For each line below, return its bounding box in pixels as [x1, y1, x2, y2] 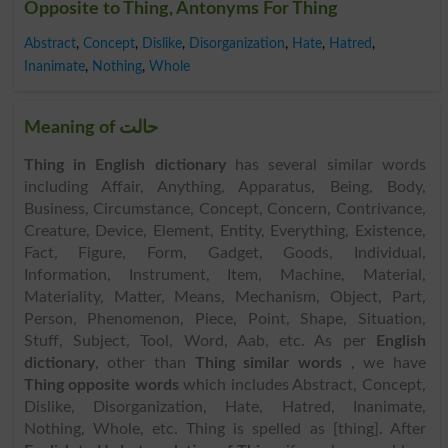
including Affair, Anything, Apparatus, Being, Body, [23, 179, 426, 196]
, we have [341, 355, 426, 372]
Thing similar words [194, 355, 342, 372]
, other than [94, 355, 195, 372]
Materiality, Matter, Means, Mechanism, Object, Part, [23, 289, 426, 306]
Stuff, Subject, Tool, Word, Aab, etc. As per [23, 333, 376, 350]
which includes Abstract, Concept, [178, 377, 426, 394]
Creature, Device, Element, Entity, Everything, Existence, [23, 223, 426, 240]
